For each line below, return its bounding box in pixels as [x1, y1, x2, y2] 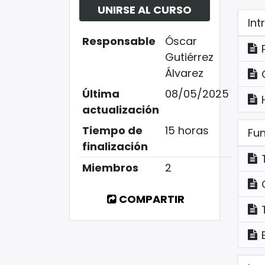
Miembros [82, 160, 138, 176]
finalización [82, 139, 148, 154]
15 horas [164, 123, 209, 138]
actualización [82, 102, 159, 118]
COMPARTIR [118, 192, 185, 207]
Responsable [82, 34, 156, 49]
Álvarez [164, 66, 203, 81]
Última [82, 86, 119, 102]
